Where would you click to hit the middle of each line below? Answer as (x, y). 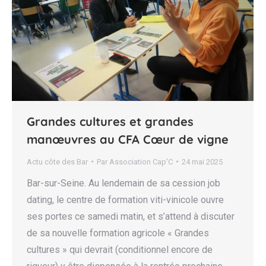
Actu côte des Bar (57, 161)
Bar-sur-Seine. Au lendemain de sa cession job (123, 183)
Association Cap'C (141, 161)
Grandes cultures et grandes (110, 121)
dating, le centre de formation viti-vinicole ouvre (125, 199)
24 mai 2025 (202, 161)
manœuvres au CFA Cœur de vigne (128, 139)
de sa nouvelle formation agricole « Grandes (118, 233)
